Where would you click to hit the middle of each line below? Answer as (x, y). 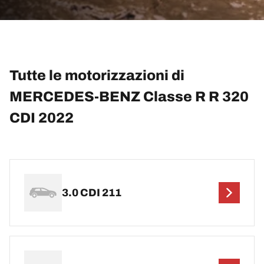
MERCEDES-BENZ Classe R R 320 (129, 97)
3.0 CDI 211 (92, 192)
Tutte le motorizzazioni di (97, 76)
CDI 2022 (42, 118)
